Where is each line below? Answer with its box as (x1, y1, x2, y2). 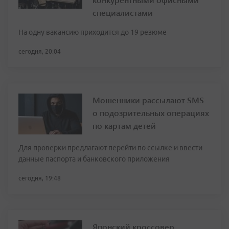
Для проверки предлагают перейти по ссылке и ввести (18, 144, 202, 152)
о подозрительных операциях (93, 107, 209, 119)
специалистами (93, 7, 153, 18)
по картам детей (93, 120, 156, 131)
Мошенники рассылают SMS (93, 95, 204, 106)
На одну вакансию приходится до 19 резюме (18, 28, 167, 37)
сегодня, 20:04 (18, 48, 61, 55)
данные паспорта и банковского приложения (18, 155, 170, 164)
